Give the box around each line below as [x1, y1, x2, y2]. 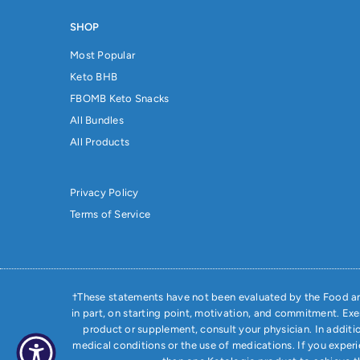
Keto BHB [70, 71, 118, 84]
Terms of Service [70, 208, 151, 221]
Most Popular [70, 49, 136, 62]
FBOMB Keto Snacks [70, 92, 170, 105]
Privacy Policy [70, 186, 139, 199]
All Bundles [70, 114, 124, 127]
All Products [70, 136, 130, 149]
